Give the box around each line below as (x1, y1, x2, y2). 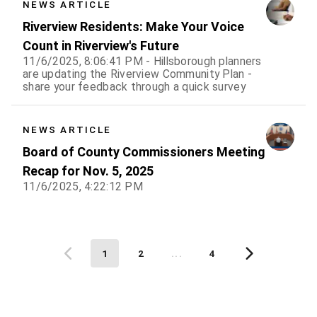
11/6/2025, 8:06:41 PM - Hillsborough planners (23, 54, 262, 68)
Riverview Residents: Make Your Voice (23, 18, 244, 34)
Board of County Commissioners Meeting (23, 144, 265, 159)
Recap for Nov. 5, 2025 (23, 163, 154, 178)
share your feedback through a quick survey (23, 79, 246, 93)
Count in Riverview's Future (23, 38, 179, 53)
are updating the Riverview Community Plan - (23, 67, 253, 81)
